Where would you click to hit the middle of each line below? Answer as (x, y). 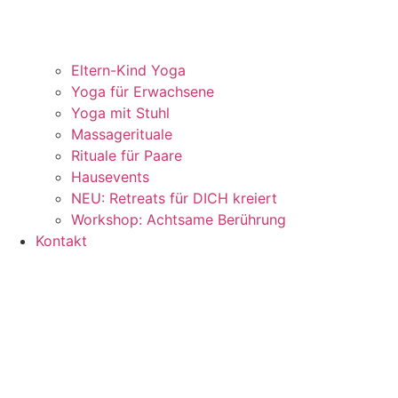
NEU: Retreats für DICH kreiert (174, 199)
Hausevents (110, 177)
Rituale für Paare (127, 156)
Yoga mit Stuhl (120, 113)
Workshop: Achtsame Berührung (179, 220)
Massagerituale (122, 135)
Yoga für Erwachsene (143, 92)
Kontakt (61, 241)
